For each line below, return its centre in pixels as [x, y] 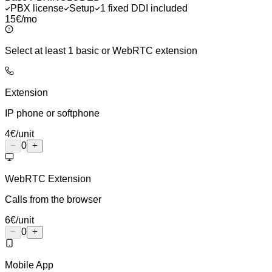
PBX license [37, 8]
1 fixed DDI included [144, 8]
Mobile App [29, 265]
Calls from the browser [53, 199]
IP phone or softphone [52, 113]
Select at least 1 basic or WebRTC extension [101, 50]
